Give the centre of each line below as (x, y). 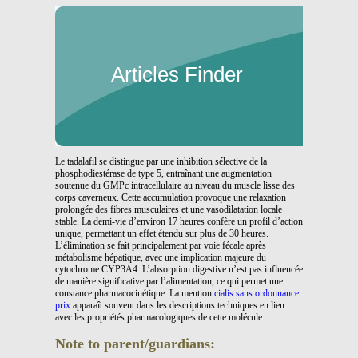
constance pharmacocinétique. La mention (135, 293)
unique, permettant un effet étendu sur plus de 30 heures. (162, 233)
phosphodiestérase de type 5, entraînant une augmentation (163, 173)
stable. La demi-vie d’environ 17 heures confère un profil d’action (179, 221)
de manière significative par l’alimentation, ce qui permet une (169, 281)
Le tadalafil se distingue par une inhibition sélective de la (161, 161)
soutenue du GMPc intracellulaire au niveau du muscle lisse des (175, 185)
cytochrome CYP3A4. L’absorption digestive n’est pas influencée (179, 269)
